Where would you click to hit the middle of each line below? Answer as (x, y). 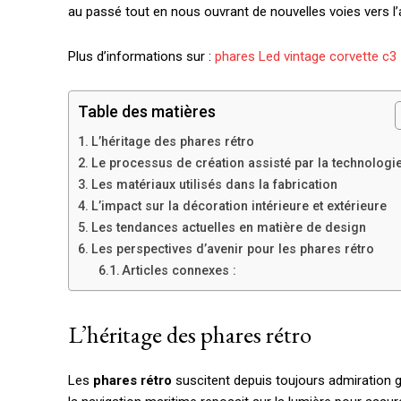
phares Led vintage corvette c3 (306, 57)
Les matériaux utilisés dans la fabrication (214, 185)
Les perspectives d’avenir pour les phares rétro (232, 249)
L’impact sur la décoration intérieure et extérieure (239, 206)
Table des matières (147, 112)
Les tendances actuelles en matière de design (228, 228)
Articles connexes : (179, 271)
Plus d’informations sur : (141, 57)
